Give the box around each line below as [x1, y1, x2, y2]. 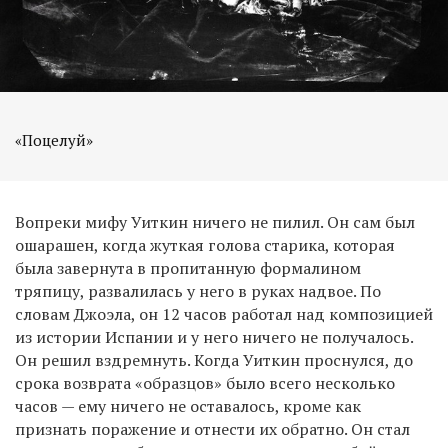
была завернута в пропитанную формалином [15, 256, 361, 279]
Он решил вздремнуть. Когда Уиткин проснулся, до [15, 348, 413, 371]
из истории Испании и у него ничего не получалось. [15, 325, 413, 348]
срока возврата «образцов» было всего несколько [15, 371, 395, 394]
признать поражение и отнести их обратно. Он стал [15, 417, 410, 440]
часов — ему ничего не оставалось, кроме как [15, 394, 361, 417]
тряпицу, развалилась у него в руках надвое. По [15, 279, 381, 302]
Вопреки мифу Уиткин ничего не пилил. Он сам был [15, 210, 415, 233]
